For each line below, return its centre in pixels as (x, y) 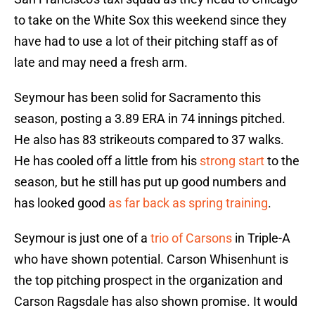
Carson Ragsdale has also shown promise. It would (156, 302)
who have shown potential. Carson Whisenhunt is (151, 259)
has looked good (61, 203)
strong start (232, 161)
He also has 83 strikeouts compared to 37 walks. (149, 140)
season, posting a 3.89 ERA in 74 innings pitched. (150, 119)
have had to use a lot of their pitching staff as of (146, 41)
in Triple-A (261, 238)
